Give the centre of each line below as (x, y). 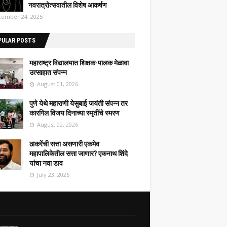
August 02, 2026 (58, 124)
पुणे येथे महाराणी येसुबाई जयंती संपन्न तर (79, 103)
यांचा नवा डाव (46, 163)
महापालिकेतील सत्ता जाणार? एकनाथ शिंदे (79, 154)
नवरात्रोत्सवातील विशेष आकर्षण (68, 5)
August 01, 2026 (58, 84)
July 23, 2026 (53, 175)
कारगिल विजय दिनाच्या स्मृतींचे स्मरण (74, 113)
